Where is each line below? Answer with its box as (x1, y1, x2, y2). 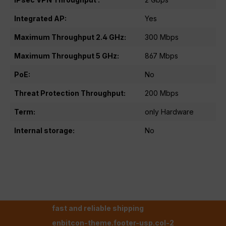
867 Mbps (145, 51, 178, 61)
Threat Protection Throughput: (14, 89, 126, 98)
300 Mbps (145, 33, 179, 42)
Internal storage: (14, 126, 75, 135)
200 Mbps (145, 89, 179, 98)
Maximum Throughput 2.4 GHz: (14, 33, 126, 42)
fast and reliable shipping (52, 204, 144, 213)
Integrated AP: (14, 14, 67, 23)
